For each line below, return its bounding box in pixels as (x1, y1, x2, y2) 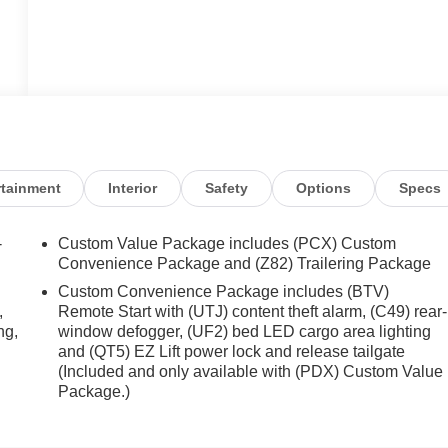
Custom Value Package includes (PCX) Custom (58, 235, 397, 253)
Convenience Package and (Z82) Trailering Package (58, 255, 432, 273)
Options (295, 181, 351, 197)
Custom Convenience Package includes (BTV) (58, 283, 390, 301)
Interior (108, 181, 158, 197)
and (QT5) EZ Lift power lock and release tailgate (58, 343, 406, 361)
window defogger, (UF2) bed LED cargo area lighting (58, 323, 432, 341)
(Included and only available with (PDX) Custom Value (58, 363, 444, 381)
